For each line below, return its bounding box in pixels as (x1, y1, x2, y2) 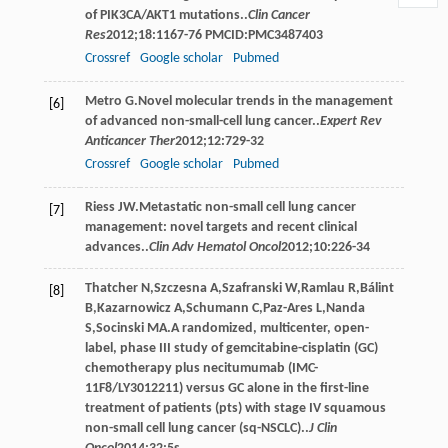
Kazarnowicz (96, 300, 171, 316)
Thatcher (84, 280, 138, 296)
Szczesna (153, 280, 207, 296)
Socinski (95, 320, 144, 336)
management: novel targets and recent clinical (84, 219, 357, 235)
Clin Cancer (247, 7, 310, 23)
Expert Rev (319, 113, 382, 129)
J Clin (308, 420, 337, 436)
